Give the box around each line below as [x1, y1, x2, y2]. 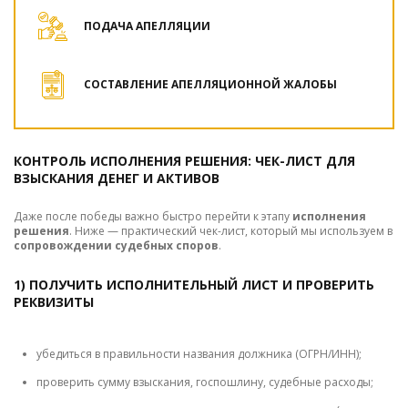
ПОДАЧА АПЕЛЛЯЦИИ [84, 18, 210, 35]
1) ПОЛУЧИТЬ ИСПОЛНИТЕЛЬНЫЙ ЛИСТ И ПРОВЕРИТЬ [14, 276, 374, 294]
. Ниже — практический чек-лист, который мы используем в [69, 223, 393, 240]
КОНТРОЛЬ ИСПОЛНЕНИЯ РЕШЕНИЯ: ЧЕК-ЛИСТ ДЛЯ [14, 152, 355, 170]
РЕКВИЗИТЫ [14, 293, 94, 311]
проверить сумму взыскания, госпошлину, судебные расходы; [36, 374, 373, 391]
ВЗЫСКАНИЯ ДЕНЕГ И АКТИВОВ [14, 169, 219, 188]
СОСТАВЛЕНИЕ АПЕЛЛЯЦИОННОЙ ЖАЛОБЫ [84, 76, 337, 93]
